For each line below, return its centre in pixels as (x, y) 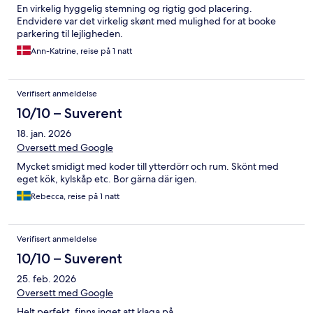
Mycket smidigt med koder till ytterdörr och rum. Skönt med (148, 167)
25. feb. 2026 (46, 279)
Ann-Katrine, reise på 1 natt (81, 51)
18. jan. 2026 (44, 134)
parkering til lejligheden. (70, 34)
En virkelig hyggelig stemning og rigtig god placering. (134, 9)
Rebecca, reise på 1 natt (75, 197)
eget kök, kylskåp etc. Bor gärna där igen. (107, 179)
